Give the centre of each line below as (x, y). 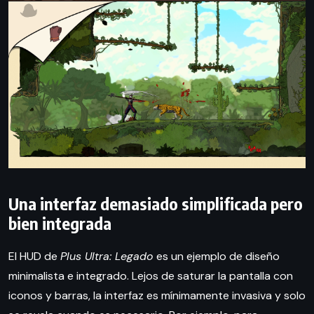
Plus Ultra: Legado (107, 256)
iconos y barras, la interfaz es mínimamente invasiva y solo (157, 295)
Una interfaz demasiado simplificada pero (156, 203)
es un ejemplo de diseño (217, 256)
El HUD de (34, 256)
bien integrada (60, 223)
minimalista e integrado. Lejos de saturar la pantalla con (151, 275)
